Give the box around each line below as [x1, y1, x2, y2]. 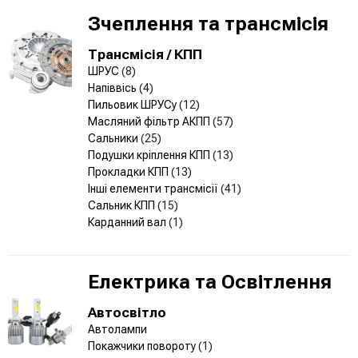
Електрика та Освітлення [88, 270, 332, 293]
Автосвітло [88, 304, 166, 320]
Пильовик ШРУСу [88, 97, 179, 111]
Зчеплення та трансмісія [88, 12, 328, 35]
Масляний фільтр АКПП [88, 114, 213, 128]
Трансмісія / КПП [88, 46, 202, 62]
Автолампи [88, 322, 147, 336]
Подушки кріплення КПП [88, 148, 213, 161]
